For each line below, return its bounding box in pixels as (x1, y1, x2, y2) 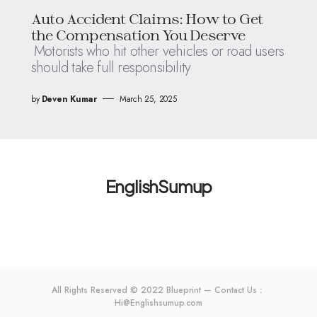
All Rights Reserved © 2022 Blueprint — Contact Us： (52, 283, 265, 296)
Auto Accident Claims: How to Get (31, 9, 263, 27)
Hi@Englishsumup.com (115, 296, 202, 309)
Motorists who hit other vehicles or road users (34, 40, 284, 62)
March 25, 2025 (119, 92, 177, 105)
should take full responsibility (31, 57, 191, 78)
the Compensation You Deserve (31, 25, 246, 43)
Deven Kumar (41, 92, 97, 105)
